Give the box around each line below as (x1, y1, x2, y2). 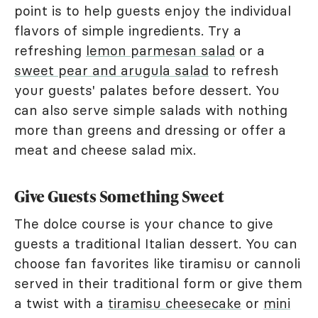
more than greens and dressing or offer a (14, 121, 286, 139)
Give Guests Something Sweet (14, 185, 224, 208)
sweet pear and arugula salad (14, 62, 209, 79)
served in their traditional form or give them (14, 275, 302, 292)
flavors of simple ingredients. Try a (14, 22, 241, 40)
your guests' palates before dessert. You (14, 82, 280, 99)
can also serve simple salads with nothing (14, 102, 287, 119)
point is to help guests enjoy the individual (14, 2, 291, 20)
